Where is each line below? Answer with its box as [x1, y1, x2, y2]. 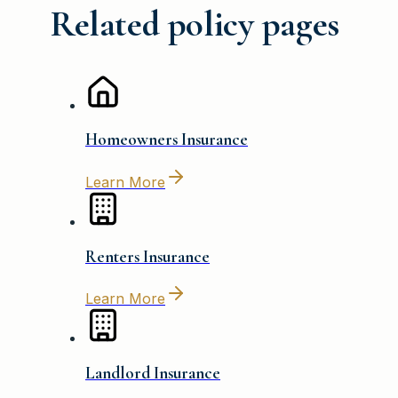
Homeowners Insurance [85, 130, 248, 150]
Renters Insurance [85, 246, 210, 267]
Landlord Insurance [85, 363, 220, 384]
